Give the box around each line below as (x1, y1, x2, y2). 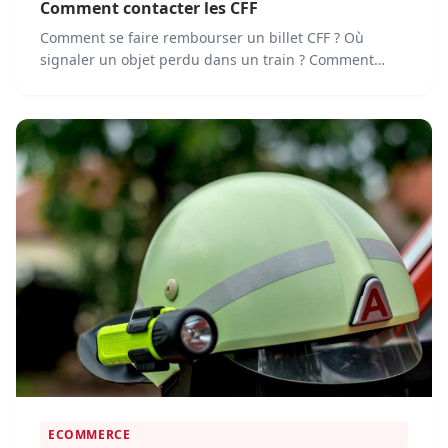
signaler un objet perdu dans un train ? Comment (40, 50, 374, 70)
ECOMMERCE (48, 425, 131, 443)
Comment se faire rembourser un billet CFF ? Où (40, 28, 364, 48)
